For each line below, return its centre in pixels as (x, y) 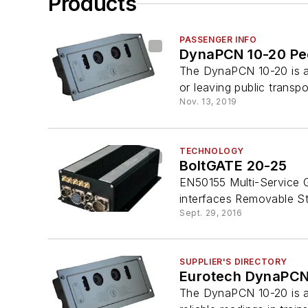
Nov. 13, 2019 (208, 102)
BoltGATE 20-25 (234, 165)
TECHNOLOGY (212, 151)
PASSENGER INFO (218, 40)
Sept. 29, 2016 (211, 212)
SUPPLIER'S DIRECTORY (233, 261)
